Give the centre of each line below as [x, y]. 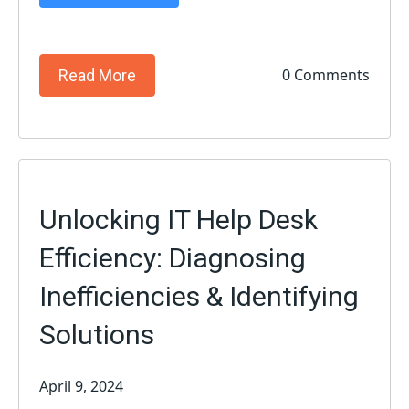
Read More [98, 75]
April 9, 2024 [82, 386]
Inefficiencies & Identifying [199, 296]
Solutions [97, 334]
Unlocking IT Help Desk [179, 219]
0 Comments [325, 75]
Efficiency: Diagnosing [173, 257]
